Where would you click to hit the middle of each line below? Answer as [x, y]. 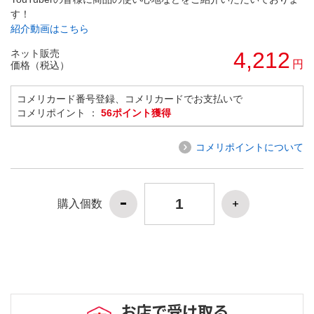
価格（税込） [40, 65]
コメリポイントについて [250, 147]
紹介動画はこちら [50, 28]
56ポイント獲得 [136, 112]
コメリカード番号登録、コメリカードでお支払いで [130, 98]
